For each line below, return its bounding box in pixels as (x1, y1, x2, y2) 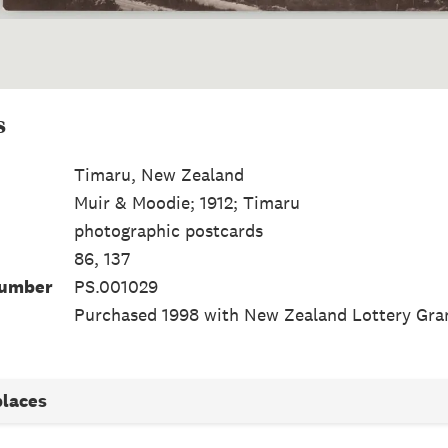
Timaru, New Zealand (73, 162, 244, 186)
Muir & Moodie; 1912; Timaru (73, 190, 300, 214)
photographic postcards (73, 218, 263, 242)
